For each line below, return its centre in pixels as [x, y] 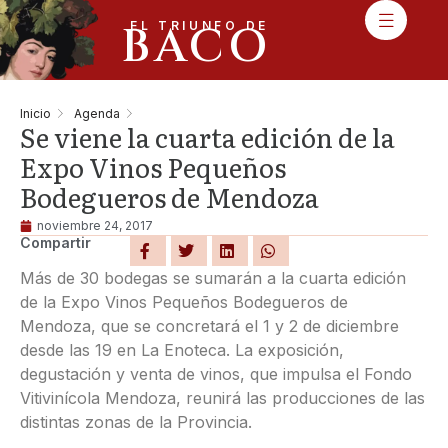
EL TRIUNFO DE [199, 25]
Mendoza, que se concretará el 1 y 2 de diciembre [209, 326]
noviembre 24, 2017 [95, 225]
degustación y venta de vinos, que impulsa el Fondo [216, 374]
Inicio [35, 113]
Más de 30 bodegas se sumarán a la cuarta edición [213, 278]
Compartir [55, 242]
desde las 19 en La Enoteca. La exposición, [182, 350]
